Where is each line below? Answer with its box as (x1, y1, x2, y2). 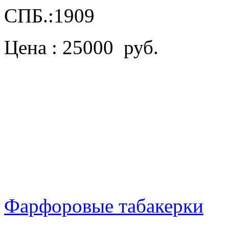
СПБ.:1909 (4, 4, 100, 27)
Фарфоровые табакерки (4, 194, 203, 217)
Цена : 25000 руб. (4, 36, 158, 58)
